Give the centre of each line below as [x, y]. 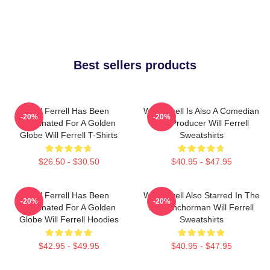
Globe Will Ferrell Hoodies [69, 219]
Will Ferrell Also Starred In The [201, 195]
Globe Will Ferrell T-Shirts [69, 135]
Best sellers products [135, 65]
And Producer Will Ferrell [201, 123]
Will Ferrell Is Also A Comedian [201, 111]
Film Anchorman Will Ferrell [201, 207]
